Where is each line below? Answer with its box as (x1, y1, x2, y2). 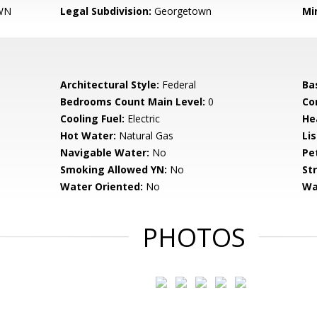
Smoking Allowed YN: (60, 163, 168, 176)
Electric (125, 112, 161, 125)
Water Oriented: (60, 180, 144, 193)
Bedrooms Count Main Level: (60, 95, 206, 108)
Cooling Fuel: (60, 112, 125, 125)
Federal (159, 78, 197, 91)
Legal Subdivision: (60, 4, 152, 18)
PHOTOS (142, 220, 246, 255)
